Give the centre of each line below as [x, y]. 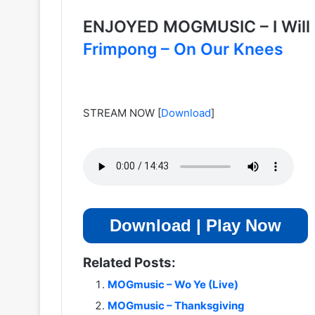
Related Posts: [129, 262]
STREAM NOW [119, 112]
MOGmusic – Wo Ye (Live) [173, 284]
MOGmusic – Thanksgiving [176, 305]
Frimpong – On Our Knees [183, 49]
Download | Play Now [195, 225]
